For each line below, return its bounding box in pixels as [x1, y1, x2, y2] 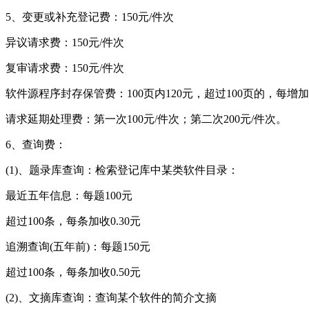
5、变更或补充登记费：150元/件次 [6, 10, 174, 23]
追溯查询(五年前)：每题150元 [6, 240, 150, 252]
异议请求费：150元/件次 [6, 36, 124, 48]
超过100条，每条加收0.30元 [6, 215, 141, 227]
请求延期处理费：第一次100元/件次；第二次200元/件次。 [6, 112, 287, 125]
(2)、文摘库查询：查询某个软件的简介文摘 [6, 291, 217, 303]
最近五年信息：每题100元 [6, 189, 132, 201]
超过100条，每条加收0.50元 [6, 266, 141, 278]
